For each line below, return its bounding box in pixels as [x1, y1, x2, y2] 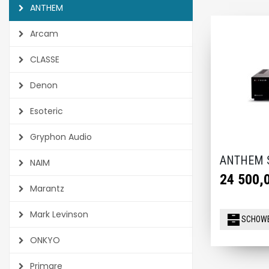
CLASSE [28, 53, 59, 65]
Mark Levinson [28, 208, 88, 220]
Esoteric [28, 105, 63, 117]
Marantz [28, 183, 64, 195]
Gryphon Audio [28, 131, 92, 143]
